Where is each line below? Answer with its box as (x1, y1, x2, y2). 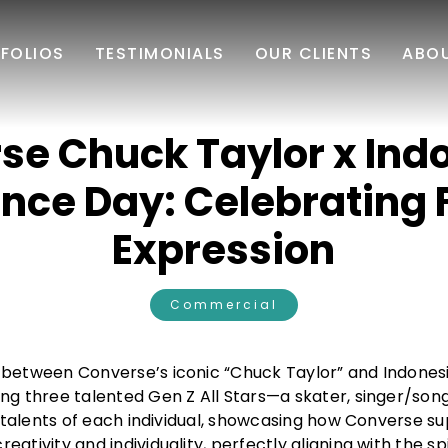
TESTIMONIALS (94, 42, 225, 65)
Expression (112, 222, 336, 278)
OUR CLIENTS (254, 42, 373, 65)
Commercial (169, 296, 278, 313)
